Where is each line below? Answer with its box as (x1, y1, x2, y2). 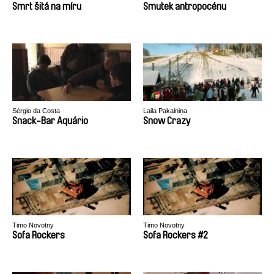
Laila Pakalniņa (143, 107, 187, 114)
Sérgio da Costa (12, 107, 60, 114)
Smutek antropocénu (143, 1, 226, 12)
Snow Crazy (143, 116, 191, 126)
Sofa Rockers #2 (143, 230, 208, 240)
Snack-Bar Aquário (12, 116, 88, 126)
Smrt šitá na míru (12, 1, 81, 12)
